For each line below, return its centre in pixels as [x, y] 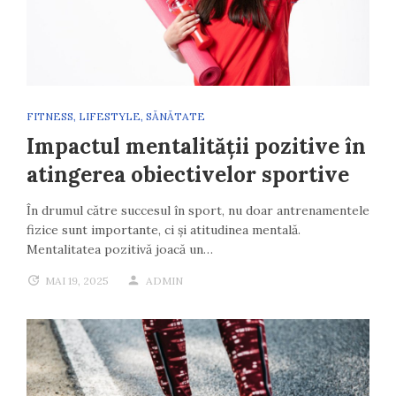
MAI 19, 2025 [77, 281]
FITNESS [50, 117]
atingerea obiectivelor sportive [188, 175]
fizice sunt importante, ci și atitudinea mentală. [164, 230]
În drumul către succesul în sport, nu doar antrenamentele [198, 211]
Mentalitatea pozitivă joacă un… [120, 250]
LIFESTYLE [110, 117]
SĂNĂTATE [175, 117]
